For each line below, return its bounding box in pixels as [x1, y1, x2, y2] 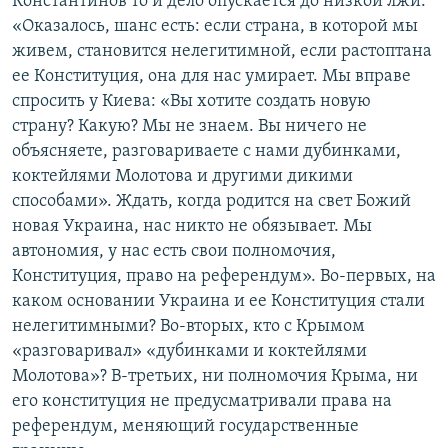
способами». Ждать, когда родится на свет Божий [12, 192, 411, 212]
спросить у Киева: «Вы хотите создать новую [12, 92, 371, 112]
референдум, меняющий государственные [12, 417, 359, 437]
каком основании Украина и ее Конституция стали [12, 292, 425, 312]
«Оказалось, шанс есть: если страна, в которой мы [12, 17, 418, 37]
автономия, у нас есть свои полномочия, [12, 242, 336, 262]
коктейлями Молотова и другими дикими [12, 167, 353, 187]
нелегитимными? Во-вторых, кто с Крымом [12, 317, 365, 337]
